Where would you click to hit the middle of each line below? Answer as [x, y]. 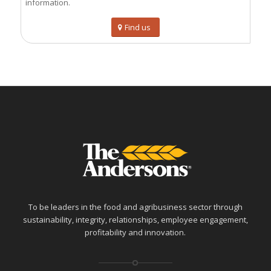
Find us [137, 27]
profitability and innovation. [135, 233]
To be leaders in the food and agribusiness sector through [135, 207]
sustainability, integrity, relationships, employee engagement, [135, 220]
